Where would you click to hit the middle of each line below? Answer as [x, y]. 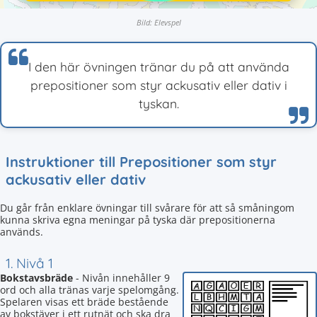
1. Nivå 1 [29, 263]
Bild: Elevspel [158, 22]
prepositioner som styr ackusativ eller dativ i [158, 85]
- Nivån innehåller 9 [121, 278]
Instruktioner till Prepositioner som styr [141, 162]
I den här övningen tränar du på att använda [158, 67]
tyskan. [158, 103]
